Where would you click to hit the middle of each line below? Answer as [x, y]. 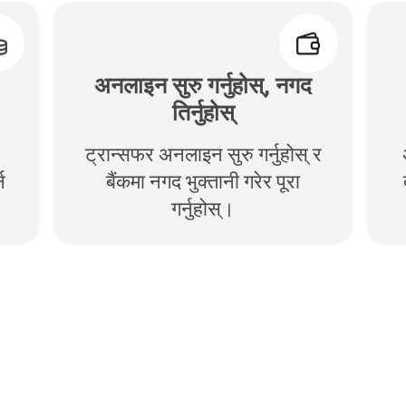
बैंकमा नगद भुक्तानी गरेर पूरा [203, 182]
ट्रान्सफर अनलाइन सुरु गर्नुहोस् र [203, 155]
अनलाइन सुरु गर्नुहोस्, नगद [203, 86]
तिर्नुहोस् [203, 113]
